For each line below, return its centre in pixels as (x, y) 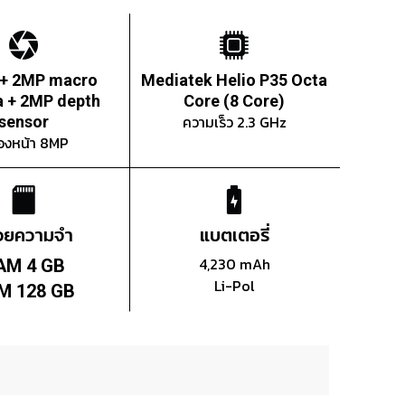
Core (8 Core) (235, 101)
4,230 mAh (234, 264)
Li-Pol (234, 286)
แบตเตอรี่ (234, 235)
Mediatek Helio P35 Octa (235, 80)
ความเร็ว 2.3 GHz (234, 122)
